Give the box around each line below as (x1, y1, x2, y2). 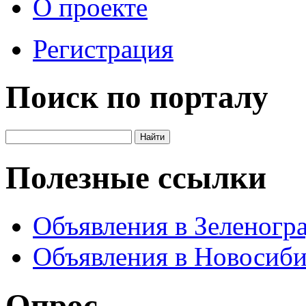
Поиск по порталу (5, 79, 268, 115)
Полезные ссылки (5, 159, 266, 195)
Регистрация (33, 33, 173, 64)
